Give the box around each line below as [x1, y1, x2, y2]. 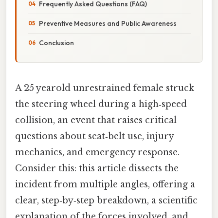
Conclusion [39, 38, 74, 47]
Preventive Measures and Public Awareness [39, 18, 177, 28]
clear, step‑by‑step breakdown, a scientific [15, 195, 198, 206]
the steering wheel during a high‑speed [15, 98, 187, 109]
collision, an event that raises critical [15, 114, 177, 126]
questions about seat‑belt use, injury [15, 130, 174, 142]
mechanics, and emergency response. [15, 146, 180, 158]
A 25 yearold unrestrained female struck [15, 82, 194, 93]
